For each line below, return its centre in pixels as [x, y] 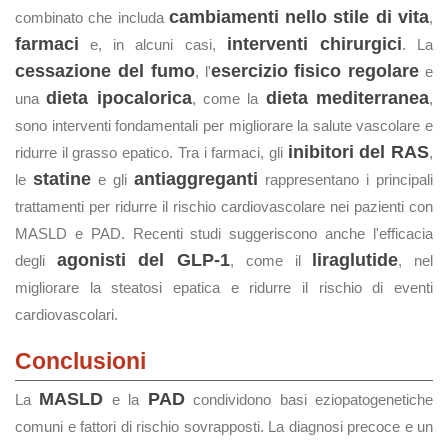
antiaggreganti [196, 179]
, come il [271, 260]
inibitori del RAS [358, 152]
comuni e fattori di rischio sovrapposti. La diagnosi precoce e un [224, 426]
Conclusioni [80, 361]
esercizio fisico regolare [315, 71]
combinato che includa [92, 17]
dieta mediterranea [347, 98]
